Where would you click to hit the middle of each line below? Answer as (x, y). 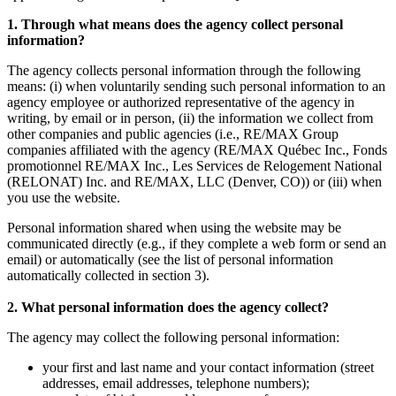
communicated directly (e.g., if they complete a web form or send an (197, 243)
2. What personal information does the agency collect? (168, 307)
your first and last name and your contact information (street (208, 367)
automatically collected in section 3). (108, 275)
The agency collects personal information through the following (184, 70)
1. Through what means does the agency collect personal (175, 24)
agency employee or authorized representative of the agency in (181, 102)
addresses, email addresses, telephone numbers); (176, 383)
